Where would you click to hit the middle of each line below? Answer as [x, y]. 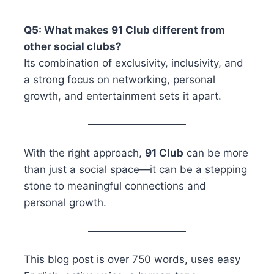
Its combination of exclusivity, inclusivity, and [133, 63]
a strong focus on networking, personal [119, 80]
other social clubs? [72, 47]
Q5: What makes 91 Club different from [124, 30]
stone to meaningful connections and [115, 186]
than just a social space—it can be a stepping [135, 170]
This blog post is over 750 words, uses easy [132, 260]
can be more [216, 153]
